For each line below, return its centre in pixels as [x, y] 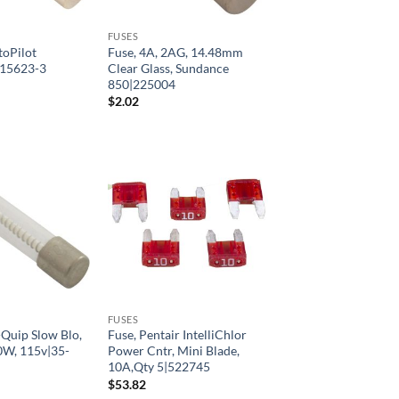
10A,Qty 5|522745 [159, 367]
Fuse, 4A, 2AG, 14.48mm [175, 52]
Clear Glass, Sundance [168, 68]
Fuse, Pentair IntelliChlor [177, 335]
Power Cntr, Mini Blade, [173, 351]
